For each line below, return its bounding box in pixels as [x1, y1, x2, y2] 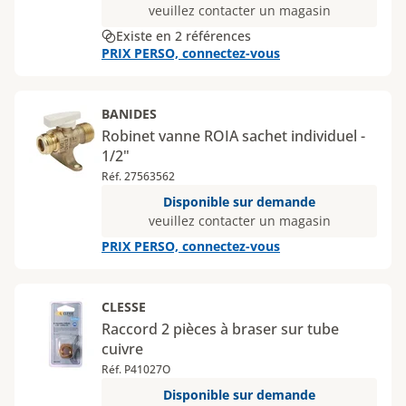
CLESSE [101, 298, 146, 315]
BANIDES [101, 105, 157, 122]
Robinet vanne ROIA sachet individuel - [101, 126, 365, 146]
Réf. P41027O [101, 362, 170, 377]
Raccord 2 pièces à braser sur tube [101, 319, 339, 339]
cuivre [101, 339, 143, 359]
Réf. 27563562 [101, 169, 175, 184]
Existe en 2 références [116, 27, 251, 44]
